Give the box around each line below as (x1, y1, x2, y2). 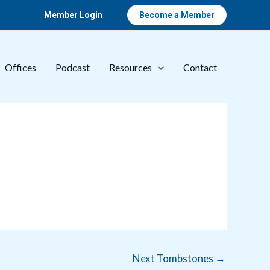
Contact (183, 61, 217, 73)
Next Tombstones (133, 252, 215, 265)
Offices (5, 61, 37, 73)
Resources (109, 61, 152, 73)
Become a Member (139, 10, 215, 20)
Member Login (44, 10, 102, 20)
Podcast (55, 61, 90, 73)
